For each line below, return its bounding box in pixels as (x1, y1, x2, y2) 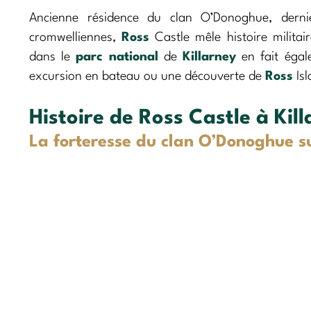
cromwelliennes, (29, 31, 122, 44)
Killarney (183, 50, 237, 63)
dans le (29, 50, 76, 63)
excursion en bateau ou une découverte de (29, 69, 265, 83)
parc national (76, 50, 158, 63)
